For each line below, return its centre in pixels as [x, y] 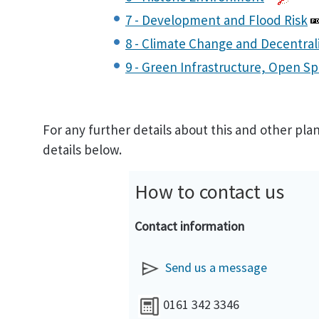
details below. [82, 150]
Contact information [189, 226]
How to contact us [209, 192]
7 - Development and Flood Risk [216, 20]
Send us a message [216, 267]
